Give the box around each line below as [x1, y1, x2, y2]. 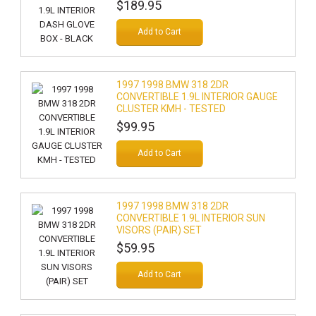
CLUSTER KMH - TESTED [116, 103, 226, 114]
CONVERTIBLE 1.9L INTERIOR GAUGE [116, 91, 278, 102]
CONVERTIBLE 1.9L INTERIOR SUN [116, 212, 265, 224]
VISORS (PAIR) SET [116, 224, 202, 236]
